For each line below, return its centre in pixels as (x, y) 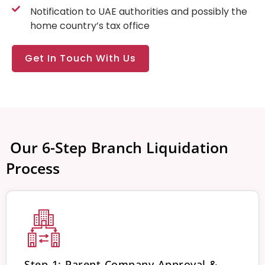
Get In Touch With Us (80, 58)
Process (33, 168)
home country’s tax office (90, 25)
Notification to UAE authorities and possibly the (138, 11)
